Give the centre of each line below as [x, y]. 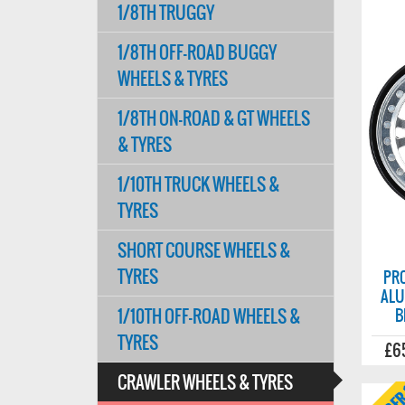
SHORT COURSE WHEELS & [204, 250]
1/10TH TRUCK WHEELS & [198, 184]
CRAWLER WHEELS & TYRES [205, 382]
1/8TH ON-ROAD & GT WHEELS [214, 118]
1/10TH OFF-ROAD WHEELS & [209, 316]
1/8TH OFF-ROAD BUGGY [197, 52]
